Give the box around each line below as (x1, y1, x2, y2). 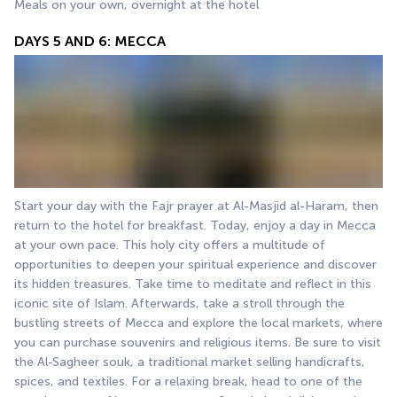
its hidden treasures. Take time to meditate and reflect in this (14, 276, 371, 292)
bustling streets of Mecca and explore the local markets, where (14, 315, 383, 331)
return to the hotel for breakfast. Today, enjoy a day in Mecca (14, 217, 376, 233)
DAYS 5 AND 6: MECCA (14, 33, 166, 51)
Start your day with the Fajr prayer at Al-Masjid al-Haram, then (14, 198, 378, 214)
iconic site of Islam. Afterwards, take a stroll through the (14, 295, 345, 311)
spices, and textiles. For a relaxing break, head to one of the (14, 373, 362, 389)
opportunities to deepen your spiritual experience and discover (14, 256, 377, 272)
